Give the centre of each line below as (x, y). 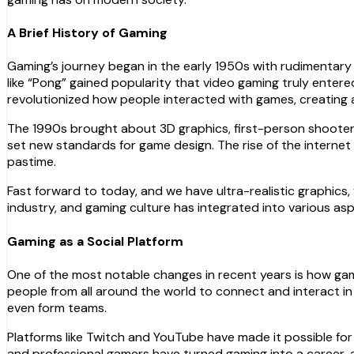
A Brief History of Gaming (87, 33)
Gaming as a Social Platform (95, 241)
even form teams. (57, 307)
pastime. (32, 162)
